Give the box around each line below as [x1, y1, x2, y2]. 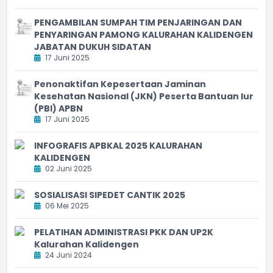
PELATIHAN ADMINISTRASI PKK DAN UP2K [34, 225, 213, 238]
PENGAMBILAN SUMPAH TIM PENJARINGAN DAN [34, 16, 242, 29]
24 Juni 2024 [43, 249, 92, 260]
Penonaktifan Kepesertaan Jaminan [34, 77, 206, 90]
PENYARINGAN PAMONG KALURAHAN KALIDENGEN [34, 28, 253, 41]
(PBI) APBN [34, 102, 83, 115]
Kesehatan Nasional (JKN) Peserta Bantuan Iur [34, 90, 253, 102]
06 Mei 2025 [43, 200, 89, 211]
